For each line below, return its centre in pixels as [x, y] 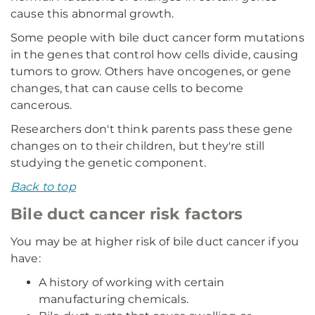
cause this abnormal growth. [92, 14]
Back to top [43, 187]
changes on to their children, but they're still [138, 146]
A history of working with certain [132, 282]
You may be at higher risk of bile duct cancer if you [155, 242]
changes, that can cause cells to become [127, 88]
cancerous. [41, 105]
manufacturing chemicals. [114, 299]
